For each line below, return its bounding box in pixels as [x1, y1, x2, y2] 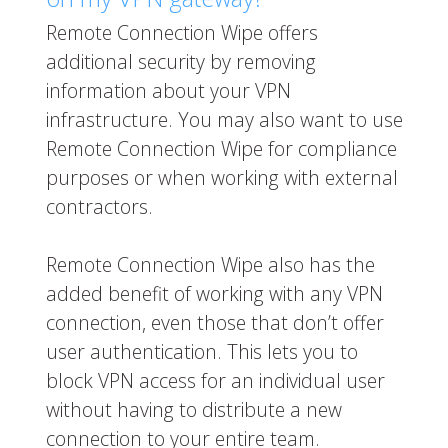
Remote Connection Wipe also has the [45, 251, 375, 279]
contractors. [45, 193, 153, 221]
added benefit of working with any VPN [45, 280, 383, 308]
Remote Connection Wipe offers [45, 19, 318, 47]
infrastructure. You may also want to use [45, 106, 403, 134]
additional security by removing [45, 48, 316, 76]
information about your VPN [45, 77, 291, 105]
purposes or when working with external [45, 164, 398, 192]
